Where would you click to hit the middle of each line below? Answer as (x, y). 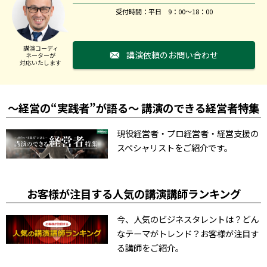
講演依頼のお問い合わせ (172, 55)
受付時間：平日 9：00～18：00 (164, 11)
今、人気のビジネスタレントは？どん (188, 219)
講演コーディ (41, 48)
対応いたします (41, 63)
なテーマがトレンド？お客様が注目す (188, 233)
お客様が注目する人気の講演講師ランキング (133, 193)
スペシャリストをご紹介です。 (175, 147)
